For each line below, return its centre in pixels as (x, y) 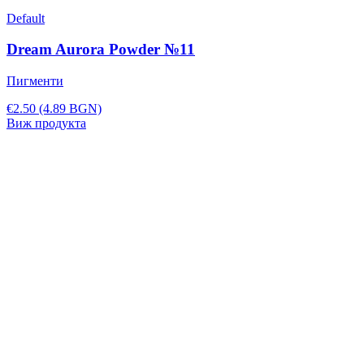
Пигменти (35, 81)
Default (26, 18)
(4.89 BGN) (70, 109)
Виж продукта (46, 123)
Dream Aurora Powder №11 (101, 50)
